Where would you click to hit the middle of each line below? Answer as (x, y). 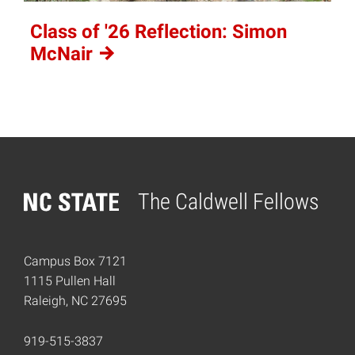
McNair (64, 54)
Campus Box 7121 (75, 261)
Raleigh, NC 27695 (75, 300)
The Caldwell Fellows (229, 201)
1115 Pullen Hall (70, 281)
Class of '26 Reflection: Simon (158, 32)
